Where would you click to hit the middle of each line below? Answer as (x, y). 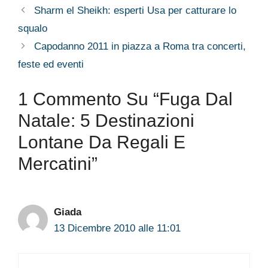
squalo (33, 28)
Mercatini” (58, 164)
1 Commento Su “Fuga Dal (125, 99)
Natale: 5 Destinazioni (106, 121)
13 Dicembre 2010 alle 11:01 (117, 228)
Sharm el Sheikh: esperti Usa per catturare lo (135, 10)
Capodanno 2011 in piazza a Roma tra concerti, (140, 46)
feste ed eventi (51, 64)
